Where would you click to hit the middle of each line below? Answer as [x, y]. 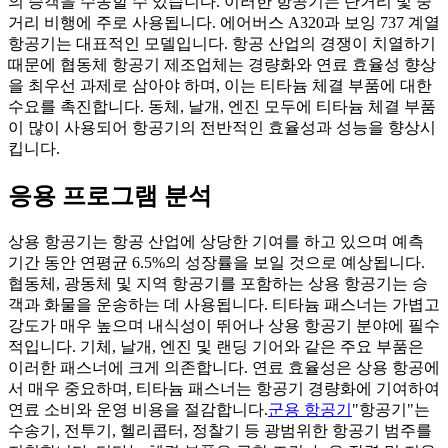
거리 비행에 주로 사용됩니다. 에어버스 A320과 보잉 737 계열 [224, 22]
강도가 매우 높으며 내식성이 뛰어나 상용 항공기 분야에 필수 [224, 325]
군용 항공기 [310, 409]
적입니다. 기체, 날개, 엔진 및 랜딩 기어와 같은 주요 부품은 [216, 346]
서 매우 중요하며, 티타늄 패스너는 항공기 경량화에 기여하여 [224, 388]
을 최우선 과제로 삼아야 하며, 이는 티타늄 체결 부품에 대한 [220, 85]
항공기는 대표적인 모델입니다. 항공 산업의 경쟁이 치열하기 [222, 43]
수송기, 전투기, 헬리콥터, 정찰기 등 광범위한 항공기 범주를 [220, 430]
